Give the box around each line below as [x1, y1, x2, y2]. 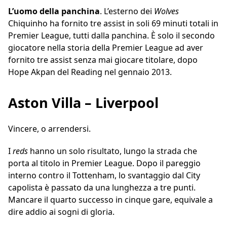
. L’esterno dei [100, 6, 154, 17]
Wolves [154, 6, 179, 17]
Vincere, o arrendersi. [8, 123, 91, 135]
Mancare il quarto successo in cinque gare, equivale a [8, 194, 213, 206]
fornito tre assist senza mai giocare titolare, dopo [8, 54, 198, 66]
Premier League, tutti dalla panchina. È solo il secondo [8, 30, 215, 42]
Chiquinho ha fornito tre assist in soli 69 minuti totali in [8, 18, 218, 29]
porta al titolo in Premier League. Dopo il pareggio [8, 158, 201, 169]
